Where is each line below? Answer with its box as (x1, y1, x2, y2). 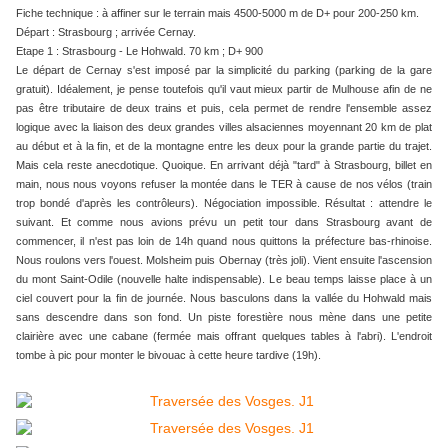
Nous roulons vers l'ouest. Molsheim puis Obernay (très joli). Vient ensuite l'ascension (16, 254, 432, 267)
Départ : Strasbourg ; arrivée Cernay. (16, 26, 196, 39)
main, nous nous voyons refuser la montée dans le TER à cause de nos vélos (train (16, 178, 432, 191)
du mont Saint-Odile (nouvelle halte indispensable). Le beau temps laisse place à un (16, 273, 432, 286)
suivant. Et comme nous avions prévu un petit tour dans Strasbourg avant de (16, 216, 432, 229)
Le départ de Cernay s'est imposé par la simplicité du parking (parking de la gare (16, 64, 432, 77)
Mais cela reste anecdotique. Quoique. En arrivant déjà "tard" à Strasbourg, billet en (16, 159, 432, 172)
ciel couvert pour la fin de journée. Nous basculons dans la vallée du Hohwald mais (16, 292, 432, 305)
